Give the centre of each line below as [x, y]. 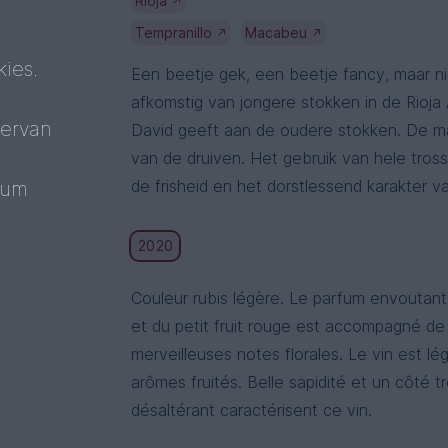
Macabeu [278, 32]
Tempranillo [176, 32]
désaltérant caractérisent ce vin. [252, 410]
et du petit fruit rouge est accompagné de [288, 326]
